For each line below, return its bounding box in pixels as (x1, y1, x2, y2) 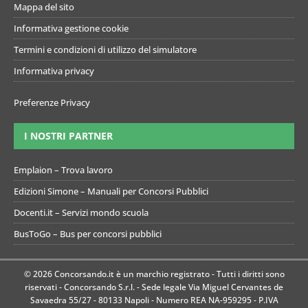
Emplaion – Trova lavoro (14, 164, 113, 177)
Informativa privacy (14, 65, 94, 78)
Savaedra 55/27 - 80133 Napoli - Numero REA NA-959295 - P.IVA (30, 294, 278, 307)
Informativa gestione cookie (14, 22, 129, 35)
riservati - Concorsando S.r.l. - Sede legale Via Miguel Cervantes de (25, 281, 283, 294)
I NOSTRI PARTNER (24, 129, 113, 143)
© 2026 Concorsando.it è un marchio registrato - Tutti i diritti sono (23, 268, 285, 280)
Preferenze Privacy (14, 96, 90, 109)
